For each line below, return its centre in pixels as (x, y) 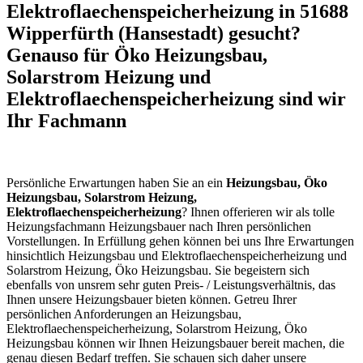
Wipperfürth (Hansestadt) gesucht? (154, 34)
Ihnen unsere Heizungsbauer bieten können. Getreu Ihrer (152, 300)
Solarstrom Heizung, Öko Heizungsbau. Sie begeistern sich (158, 271)
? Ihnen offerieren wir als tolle (258, 212)
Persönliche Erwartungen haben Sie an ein (116, 183)
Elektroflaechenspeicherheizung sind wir (176, 99)
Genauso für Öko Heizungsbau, (137, 56)
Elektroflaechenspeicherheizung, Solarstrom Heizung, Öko (157, 329)
